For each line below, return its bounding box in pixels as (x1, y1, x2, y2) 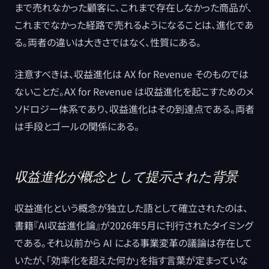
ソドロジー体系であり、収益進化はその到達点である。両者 (14, 101, 255, 116)
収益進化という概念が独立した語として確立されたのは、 (14, 201, 248, 215)
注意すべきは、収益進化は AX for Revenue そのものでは (14, 67, 249, 81)
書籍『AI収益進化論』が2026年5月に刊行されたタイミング (14, 218, 253, 232)
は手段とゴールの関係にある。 (14, 119, 139, 133)
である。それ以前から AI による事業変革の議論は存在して (14, 235, 252, 250)
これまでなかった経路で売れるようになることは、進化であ (14, 17, 254, 32)
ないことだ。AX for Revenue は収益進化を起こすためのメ (14, 84, 254, 98)
